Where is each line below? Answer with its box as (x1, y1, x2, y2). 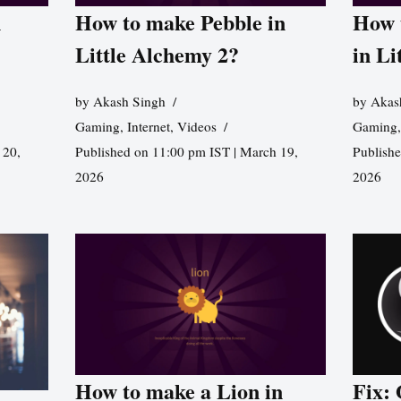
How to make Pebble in (74, 6, 286, 38)
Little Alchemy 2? (74, 38, 239, 71)
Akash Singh (92, 92, 166, 111)
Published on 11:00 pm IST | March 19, (74, 142, 298, 161)
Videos (176, 117, 217, 136)
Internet (126, 117, 170, 136)
